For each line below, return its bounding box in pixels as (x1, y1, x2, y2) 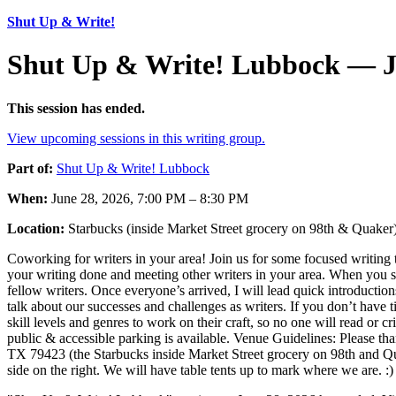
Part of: (7, 160, 53, 176)
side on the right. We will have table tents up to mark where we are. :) (7, 362, 393, 377)
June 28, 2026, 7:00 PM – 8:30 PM (48, 190, 248, 206)
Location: (7, 220, 65, 236)
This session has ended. (7, 100, 145, 116)
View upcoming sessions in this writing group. (7, 130, 265, 146)
